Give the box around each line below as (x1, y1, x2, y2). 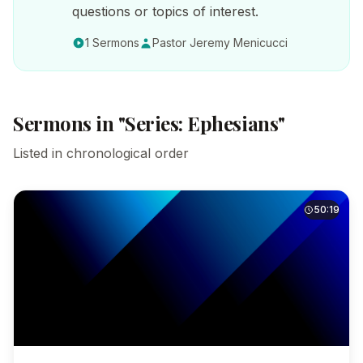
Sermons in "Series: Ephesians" (13, 110, 285, 136)
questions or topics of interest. (72, 3, 258, 19)
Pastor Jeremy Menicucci (152, 36, 288, 49)
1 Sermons (85, 36, 139, 49)
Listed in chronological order (13, 145, 189, 161)
